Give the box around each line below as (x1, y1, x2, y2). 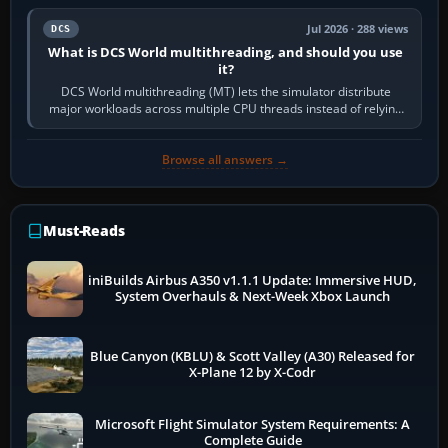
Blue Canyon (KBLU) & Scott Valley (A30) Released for (90, 347, 416, 365)
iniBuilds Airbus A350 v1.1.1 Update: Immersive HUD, (88, 271, 418, 289)
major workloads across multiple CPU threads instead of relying (49, 99, 403, 117)
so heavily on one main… (157, 116, 294, 134)
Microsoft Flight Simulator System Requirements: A (95, 416, 411, 434)
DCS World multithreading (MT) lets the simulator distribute (60, 82, 391, 100)
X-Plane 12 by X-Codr (189, 363, 317, 381)
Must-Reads (43, 220, 125, 240)
